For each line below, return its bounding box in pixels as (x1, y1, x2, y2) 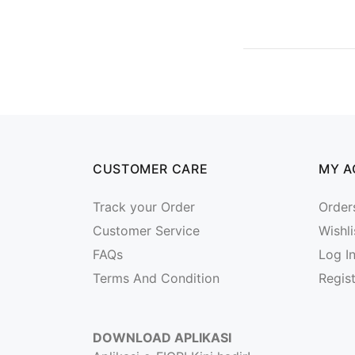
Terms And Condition (93, 270, 219, 286)
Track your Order (93, 199, 195, 215)
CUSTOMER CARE (93, 161, 208, 177)
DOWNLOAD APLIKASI (93, 330, 231, 345)
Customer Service (93, 223, 200, 239)
